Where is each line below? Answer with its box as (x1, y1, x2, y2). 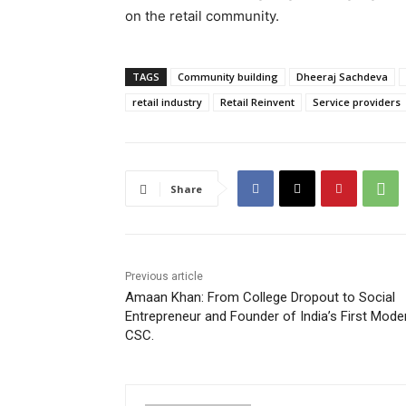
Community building (178, 70, 278, 84)
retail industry (132, 95, 202, 110)
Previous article (125, 270, 203, 284)
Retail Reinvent (220, 95, 295, 110)
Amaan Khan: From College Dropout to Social (125, 289, 395, 306)
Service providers (313, 95, 401, 110)
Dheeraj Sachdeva (296, 70, 388, 84)
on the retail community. (125, 7, 279, 25)
